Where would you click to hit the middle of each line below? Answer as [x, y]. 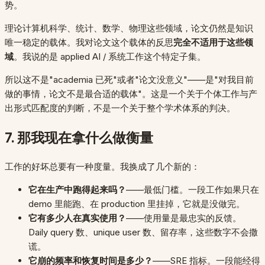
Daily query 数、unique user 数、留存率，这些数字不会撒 [143, 232]
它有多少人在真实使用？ [77, 218]
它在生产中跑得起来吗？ [77, 189]
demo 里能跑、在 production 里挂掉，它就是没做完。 [137, 203]
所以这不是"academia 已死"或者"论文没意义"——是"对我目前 [129, 80]
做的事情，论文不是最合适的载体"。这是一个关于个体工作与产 [131, 94]
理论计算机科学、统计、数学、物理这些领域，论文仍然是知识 [129, 28]
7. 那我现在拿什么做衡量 [79, 137]
